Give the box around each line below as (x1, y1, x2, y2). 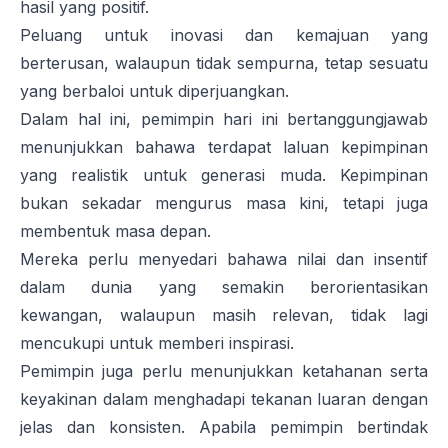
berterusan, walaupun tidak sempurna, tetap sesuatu (20, 53, 428, 74)
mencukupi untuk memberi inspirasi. (20, 333, 294, 354)
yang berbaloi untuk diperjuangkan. (20, 81, 289, 102)
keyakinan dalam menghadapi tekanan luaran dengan (20, 389, 428, 410)
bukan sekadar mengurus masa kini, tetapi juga (20, 193, 428, 214)
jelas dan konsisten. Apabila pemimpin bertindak (20, 417, 428, 438)
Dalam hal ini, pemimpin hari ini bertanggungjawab (20, 109, 428, 130)
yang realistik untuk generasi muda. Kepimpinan (20, 165, 428, 186)
